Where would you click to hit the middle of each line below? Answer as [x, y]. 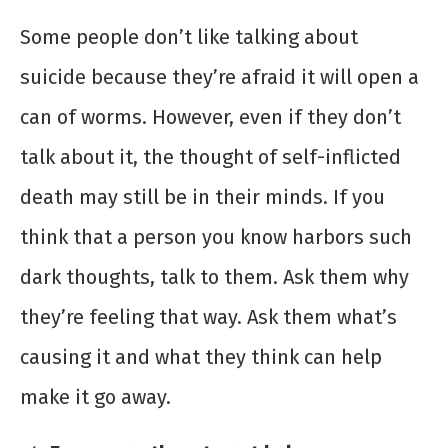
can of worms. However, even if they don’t [210, 117]
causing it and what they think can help [201, 357]
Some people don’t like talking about [189, 37]
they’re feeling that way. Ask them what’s [208, 317]
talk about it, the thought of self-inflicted [210, 157]
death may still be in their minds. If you [202, 197]
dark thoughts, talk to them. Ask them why [214, 277]
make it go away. [95, 397]
